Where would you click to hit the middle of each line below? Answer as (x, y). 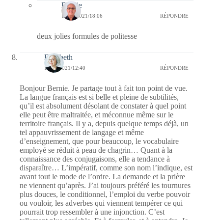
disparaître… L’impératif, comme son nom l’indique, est (106, 167)
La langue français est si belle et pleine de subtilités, (99, 97)
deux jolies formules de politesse (87, 36)
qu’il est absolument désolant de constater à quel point (103, 106)
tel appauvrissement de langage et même (82, 132)
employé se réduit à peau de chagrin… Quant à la (96, 150)
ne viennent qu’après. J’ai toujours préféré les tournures (105, 185)
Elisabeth (58, 57)
